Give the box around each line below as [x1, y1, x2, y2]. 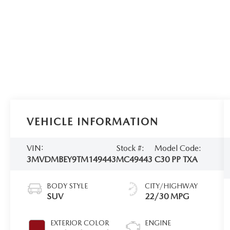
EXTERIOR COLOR [50, 218, 109, 227]
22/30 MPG [145, 191, 190, 201]
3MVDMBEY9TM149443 [27, 154, 117, 164]
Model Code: [155, 143, 202, 153]
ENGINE [145, 218, 171, 227]
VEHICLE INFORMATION [27, 115, 159, 128]
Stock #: [116, 143, 145, 153]
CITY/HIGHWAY [145, 181, 198, 190]
